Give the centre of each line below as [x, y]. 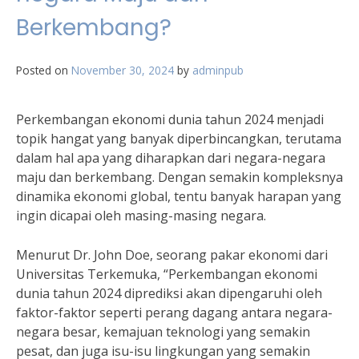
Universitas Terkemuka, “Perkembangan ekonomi [167, 274]
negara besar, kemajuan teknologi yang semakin [163, 332]
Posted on [44, 70]
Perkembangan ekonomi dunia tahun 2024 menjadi [170, 119]
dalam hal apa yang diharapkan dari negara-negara [171, 158]
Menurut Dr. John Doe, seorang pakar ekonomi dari [172, 255]
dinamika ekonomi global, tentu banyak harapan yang [179, 196]
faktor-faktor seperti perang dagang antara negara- [174, 313]
